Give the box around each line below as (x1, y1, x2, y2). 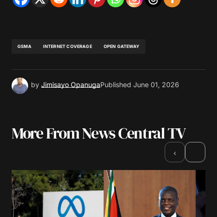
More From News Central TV (12, 122, 186, 144)
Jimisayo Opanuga (41, 80, 100, 89)
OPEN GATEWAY (103, 44, 139, 49)
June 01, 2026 (133, 80, 179, 89)
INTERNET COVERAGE (43, 44, 92, 49)
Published (100, 80, 131, 89)
